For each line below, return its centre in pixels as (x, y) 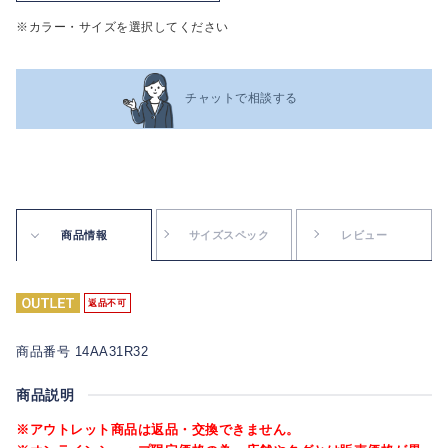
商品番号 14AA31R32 (82, 351)
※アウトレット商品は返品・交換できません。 (158, 429)
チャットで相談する (241, 98)
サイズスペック (229, 234)
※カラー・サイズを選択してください (122, 26)
